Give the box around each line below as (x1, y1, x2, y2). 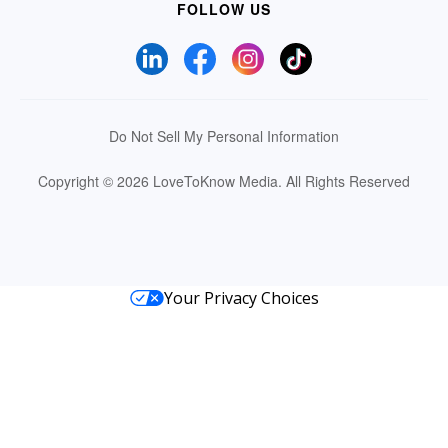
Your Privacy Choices (163, 286, 319, 309)
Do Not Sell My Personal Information (109, 125, 339, 146)
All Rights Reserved (282, 170, 410, 191)
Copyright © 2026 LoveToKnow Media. (38, 170, 282, 191)
